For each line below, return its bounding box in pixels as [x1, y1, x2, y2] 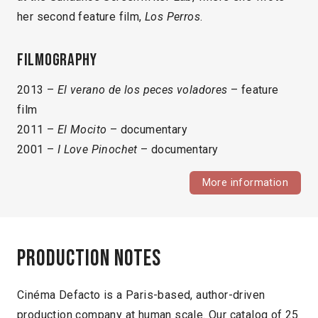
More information [202, 177, 288, 190]
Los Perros [145, 10, 200, 24]
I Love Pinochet [54, 143, 138, 157]
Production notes [17, 244, 162, 273]
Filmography [17, 50, 97, 71]
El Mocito [57, 123, 107, 137]
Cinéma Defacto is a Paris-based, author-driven [17, 287, 265, 302]
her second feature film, [17, 10, 145, 24]
